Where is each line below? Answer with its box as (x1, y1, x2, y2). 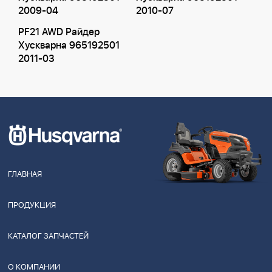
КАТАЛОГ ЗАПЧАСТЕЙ (8, 230, 89, 242)
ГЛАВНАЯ (8, 168, 42, 180)
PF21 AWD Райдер (18, 25, 100, 39)
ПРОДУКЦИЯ (8, 199, 56, 211)
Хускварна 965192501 (18, 38, 120, 53)
